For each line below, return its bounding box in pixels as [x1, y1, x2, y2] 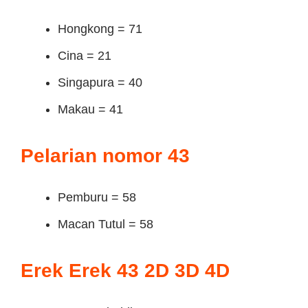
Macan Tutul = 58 [58, 217, 153, 231]
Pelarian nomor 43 [21, 145, 190, 166]
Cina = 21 [58, 49, 111, 63]
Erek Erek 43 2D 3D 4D [21, 260, 230, 281]
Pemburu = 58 [58, 190, 136, 204]
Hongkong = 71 [58, 22, 142, 36]
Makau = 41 [58, 102, 123, 116]
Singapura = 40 [58, 76, 142, 89]
